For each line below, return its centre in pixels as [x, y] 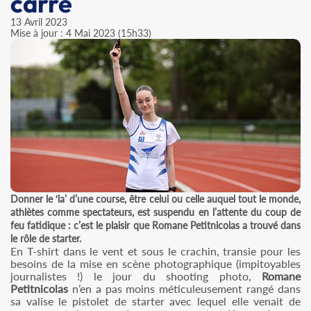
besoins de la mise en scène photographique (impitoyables [155, 264]
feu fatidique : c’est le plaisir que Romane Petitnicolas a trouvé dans [155, 226]
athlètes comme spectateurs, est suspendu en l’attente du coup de [155, 212]
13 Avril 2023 [39, 22]
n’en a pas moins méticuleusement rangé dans [184, 289]
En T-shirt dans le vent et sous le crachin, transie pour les [155, 251]
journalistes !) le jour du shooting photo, [136, 276]
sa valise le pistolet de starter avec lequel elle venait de [155, 301]
